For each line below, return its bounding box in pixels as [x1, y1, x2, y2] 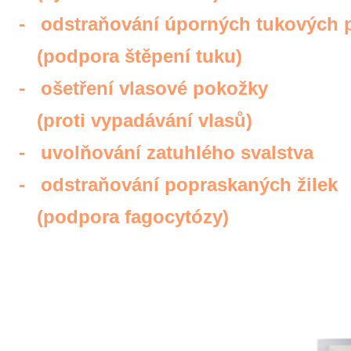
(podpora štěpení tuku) [37, 45, 243, 67]
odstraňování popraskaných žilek [41, 174, 338, 195]
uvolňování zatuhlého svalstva [41, 142, 313, 163]
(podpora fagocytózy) [37, 206, 230, 227]
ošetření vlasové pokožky [41, 78, 268, 99]
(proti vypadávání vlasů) [37, 110, 253, 131]
